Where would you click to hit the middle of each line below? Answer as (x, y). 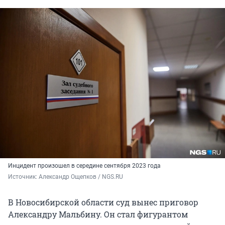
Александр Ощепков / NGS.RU (81, 177)
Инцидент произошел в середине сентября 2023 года (84, 166)
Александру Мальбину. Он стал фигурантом (98, 214)
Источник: (23, 177)
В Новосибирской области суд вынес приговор (103, 202)
